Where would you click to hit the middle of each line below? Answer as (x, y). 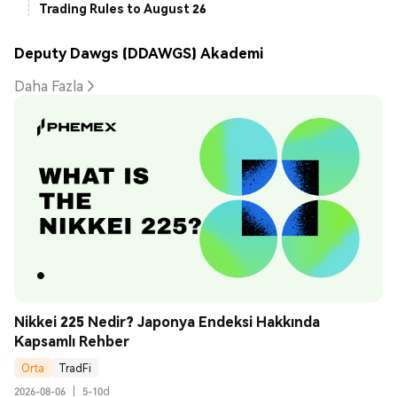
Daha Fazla (49, 86)
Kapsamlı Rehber (72, 341)
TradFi (75, 368)
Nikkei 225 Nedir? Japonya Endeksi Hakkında (167, 322)
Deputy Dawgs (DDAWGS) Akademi (139, 52)
